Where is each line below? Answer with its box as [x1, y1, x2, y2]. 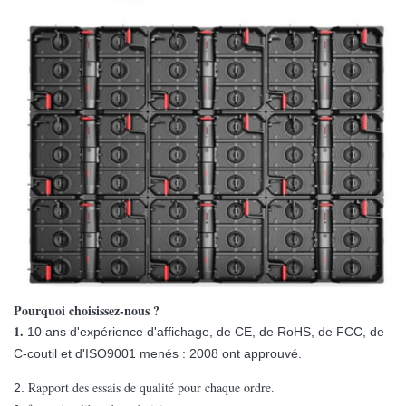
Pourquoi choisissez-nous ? [14, 301, 159, 321]
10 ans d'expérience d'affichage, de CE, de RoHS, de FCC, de [27, 324, 384, 340]
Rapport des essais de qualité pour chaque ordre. [28, 379, 275, 397]
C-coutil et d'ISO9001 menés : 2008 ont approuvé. [14, 346, 302, 362]
